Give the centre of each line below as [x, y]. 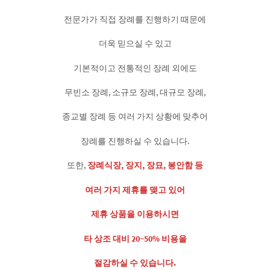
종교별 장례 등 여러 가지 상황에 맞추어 [135, 117]
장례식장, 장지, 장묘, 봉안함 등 [145, 165]
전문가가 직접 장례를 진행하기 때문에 [135, 19]
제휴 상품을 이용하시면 [135, 214]
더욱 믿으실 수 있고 [135, 44]
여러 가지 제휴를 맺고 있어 [135, 190]
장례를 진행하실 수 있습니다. [135, 141]
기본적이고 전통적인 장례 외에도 [135, 68]
